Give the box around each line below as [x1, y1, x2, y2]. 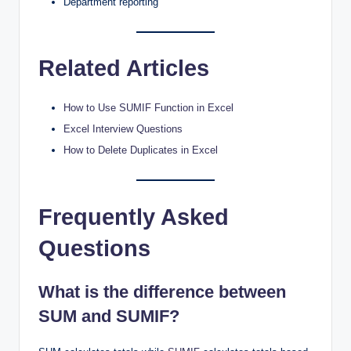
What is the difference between [38, 281, 286, 302]
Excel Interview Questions [63, 123, 183, 136]
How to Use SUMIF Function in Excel [63, 102, 233, 114]
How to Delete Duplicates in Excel [63, 144, 218, 157]
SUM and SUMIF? [38, 306, 179, 326]
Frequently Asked [38, 204, 229, 230]
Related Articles [38, 56, 209, 81]
